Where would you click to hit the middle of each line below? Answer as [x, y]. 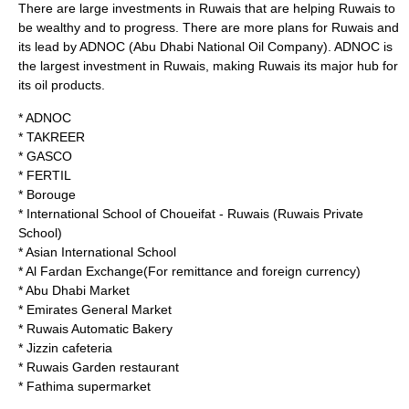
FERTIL [49, 175]
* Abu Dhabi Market [74, 290]
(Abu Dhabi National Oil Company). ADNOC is [259, 47]
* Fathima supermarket [84, 386]
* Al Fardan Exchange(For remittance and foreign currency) [189, 271]
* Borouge [47, 194]
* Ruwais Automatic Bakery [95, 329]
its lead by [49, 47]
